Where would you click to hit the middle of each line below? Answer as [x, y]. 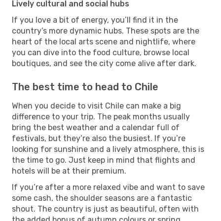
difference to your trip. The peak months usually [101, 116]
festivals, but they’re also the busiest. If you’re [99, 138]
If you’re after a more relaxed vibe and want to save [108, 187]
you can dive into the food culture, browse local [101, 52]
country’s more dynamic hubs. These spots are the [106, 31]
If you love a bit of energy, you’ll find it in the [95, 20]
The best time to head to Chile [85, 87]
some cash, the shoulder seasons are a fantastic [102, 198]
